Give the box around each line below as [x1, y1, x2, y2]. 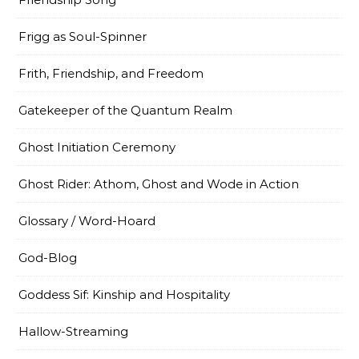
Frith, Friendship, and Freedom [18, 66, 204, 81]
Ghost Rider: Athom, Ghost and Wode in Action [18, 176, 299, 192]
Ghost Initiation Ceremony [18, 139, 175, 155]
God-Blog [18, 250, 77, 265]
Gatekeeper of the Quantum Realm [18, 103, 232, 118]
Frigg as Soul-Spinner [18, 29, 147, 44]
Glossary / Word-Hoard [18, 213, 155, 228]
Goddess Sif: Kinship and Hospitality [18, 287, 230, 302]
